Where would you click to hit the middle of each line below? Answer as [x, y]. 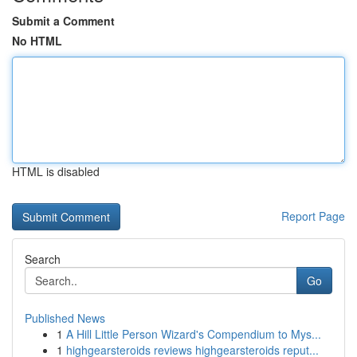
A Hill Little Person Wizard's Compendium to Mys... [194, 334]
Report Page [313, 216]
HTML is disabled [56, 171]
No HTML [37, 41]
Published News [65, 318]
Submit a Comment [63, 21]
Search [43, 259]
